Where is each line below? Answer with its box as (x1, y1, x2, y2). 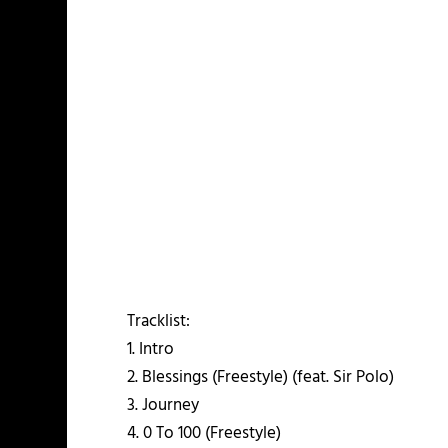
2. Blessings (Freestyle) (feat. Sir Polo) (127, 364, 395, 392)
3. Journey (127, 392, 200, 420)
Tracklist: (127, 308, 191, 336)
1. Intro (127, 336, 175, 364)
